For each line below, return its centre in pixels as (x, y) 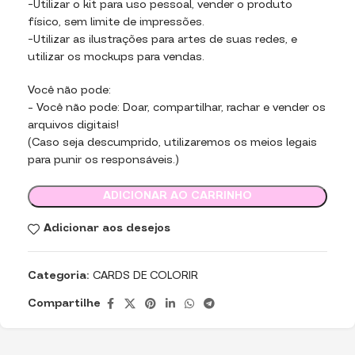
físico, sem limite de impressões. (116, 22)
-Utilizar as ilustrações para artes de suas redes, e (162, 40)
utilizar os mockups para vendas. (116, 57)
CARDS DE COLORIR (145, 276)
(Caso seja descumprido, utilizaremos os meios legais (172, 143)
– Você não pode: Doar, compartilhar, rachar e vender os (177, 108)
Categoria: (59, 276)
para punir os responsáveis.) (103, 160)
